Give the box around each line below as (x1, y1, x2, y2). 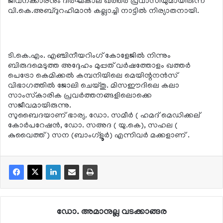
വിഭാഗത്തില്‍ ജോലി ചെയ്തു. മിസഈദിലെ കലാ (8, 81, 179, 91)
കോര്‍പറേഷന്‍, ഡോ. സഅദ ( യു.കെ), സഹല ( (8, 121, 178, 130)
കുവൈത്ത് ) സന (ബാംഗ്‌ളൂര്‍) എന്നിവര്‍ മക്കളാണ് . (8, 131, 190, 140)
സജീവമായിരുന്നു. (8, 101, 71, 111)
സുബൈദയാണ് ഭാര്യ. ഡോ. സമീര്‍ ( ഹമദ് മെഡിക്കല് (8, 111, 200, 120)
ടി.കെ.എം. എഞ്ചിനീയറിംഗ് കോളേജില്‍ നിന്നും (8, 51, 171, 61)
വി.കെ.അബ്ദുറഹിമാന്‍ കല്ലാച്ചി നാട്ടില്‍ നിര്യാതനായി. (8, 6, 199, 16)
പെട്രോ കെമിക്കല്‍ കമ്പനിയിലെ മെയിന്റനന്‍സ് (8, 71, 178, 81)
